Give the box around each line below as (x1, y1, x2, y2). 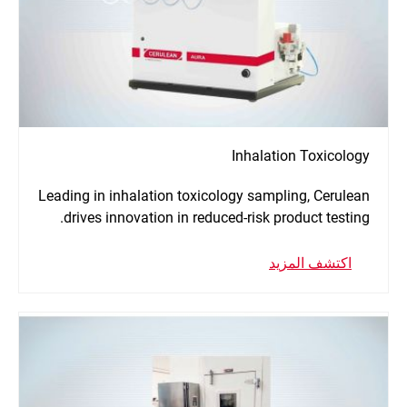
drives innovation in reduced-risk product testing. (64, 209, 370, 227)
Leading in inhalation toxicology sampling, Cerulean (38, 187, 370, 205)
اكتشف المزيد (269, 254, 352, 273)
